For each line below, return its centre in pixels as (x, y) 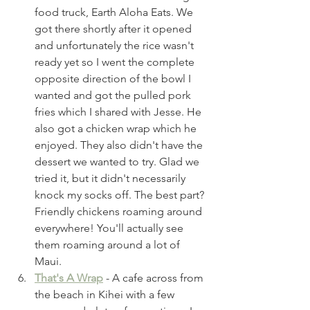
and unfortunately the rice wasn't (116, 45)
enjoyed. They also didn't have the (120, 145)
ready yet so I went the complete (116, 62)
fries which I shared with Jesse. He (119, 111)
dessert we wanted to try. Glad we (118, 161)
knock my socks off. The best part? (121, 194)
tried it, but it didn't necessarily (111, 178)
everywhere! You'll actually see (110, 228)
